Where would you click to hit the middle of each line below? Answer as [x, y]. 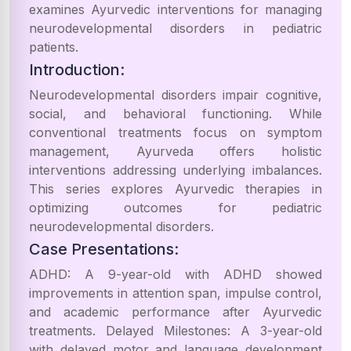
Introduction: [77, 70]
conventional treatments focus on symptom [175, 132]
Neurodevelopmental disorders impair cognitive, [175, 95]
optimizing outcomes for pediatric [175, 208]
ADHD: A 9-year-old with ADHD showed [175, 274]
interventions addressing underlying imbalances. [175, 170]
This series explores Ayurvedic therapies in [175, 189]
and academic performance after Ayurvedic [175, 312]
